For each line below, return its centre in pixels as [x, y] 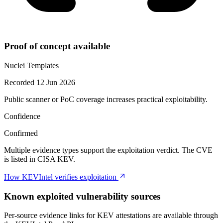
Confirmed [21, 133]
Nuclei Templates [31, 66]
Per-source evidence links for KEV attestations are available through [111, 216]
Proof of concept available [57, 46]
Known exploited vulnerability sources [82, 196]
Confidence [22, 116]
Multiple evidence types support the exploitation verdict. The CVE [108, 150]
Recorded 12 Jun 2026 [40, 83]
